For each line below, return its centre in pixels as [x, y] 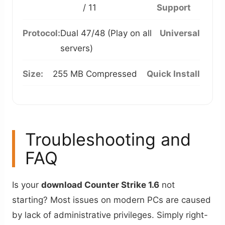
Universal [180, 33]
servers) [77, 48]
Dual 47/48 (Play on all [106, 33]
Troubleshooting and [108, 140]
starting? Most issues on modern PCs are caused [112, 200]
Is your [27, 185]
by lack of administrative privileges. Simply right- [110, 215]
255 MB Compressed [95, 74]
